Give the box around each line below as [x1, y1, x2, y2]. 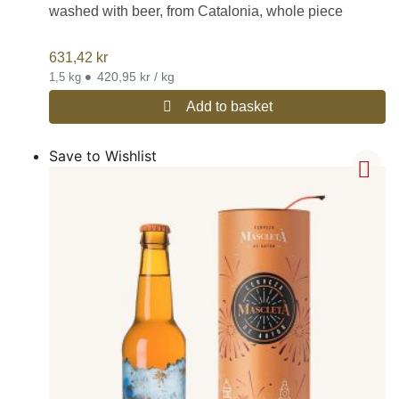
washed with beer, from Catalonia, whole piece [49, 3, 343, 19]
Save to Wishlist [49, 147, 157, 166]
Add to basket [185, 99, 273, 115]
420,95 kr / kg [97, 69, 175, 85]
